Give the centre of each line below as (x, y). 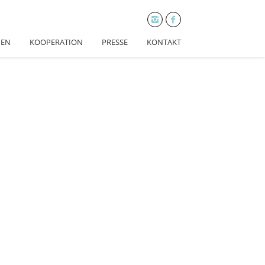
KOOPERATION (56, 42)
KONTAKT (164, 42)
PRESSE (115, 42)
